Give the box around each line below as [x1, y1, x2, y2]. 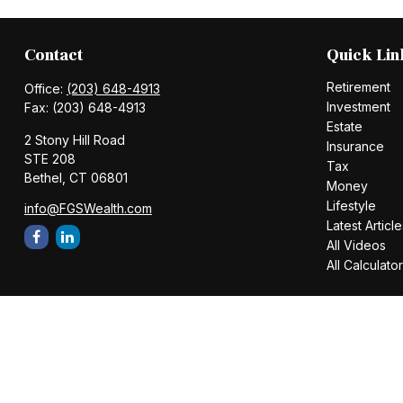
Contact [23, 44, 83, 66]
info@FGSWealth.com [23, 200, 152, 216]
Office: [23, 80, 67, 96]
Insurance [326, 138, 384, 154]
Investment [326, 98, 390, 114]
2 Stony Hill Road [23, 131, 125, 148]
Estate [326, 118, 363, 134]
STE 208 [23, 150, 76, 166]
